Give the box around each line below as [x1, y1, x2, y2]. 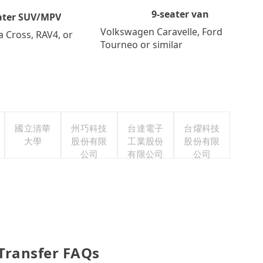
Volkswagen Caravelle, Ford [100, 25, 222, 38]
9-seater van [151, 7, 210, 21]
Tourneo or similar [100, 38, 183, 51]
